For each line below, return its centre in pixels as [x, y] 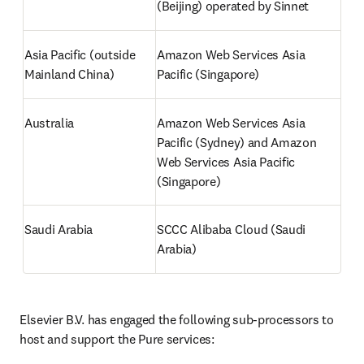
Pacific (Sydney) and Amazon [237, 142]
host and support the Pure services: [117, 339]
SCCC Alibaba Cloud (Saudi [231, 229]
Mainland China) [69, 74]
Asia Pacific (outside [80, 54]
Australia [50, 123]
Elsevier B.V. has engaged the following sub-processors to [177, 319]
